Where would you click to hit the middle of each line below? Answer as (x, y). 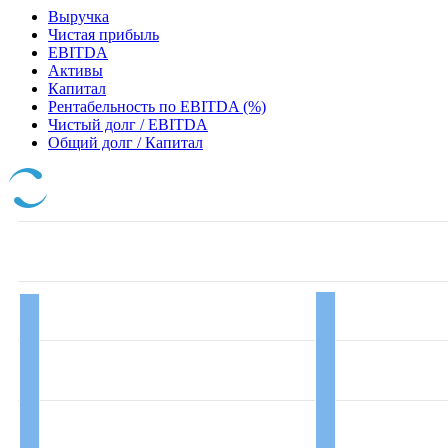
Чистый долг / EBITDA (128, 125)
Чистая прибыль (103, 35)
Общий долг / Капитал (125, 143)
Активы (75, 71)
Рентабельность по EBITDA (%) (157, 107)
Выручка (78, 17)
